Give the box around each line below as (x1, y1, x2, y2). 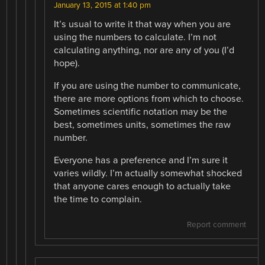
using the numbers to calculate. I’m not (54, 31, 217, 43)
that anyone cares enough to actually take (54, 180, 231, 192)
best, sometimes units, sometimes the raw (54, 118, 231, 131)
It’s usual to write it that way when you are (54, 18, 231, 30)
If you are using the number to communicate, (54, 79, 241, 92)
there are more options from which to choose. (54, 92, 244, 105)
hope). (54, 57, 80, 69)
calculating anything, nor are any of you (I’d (54, 44, 235, 56)
